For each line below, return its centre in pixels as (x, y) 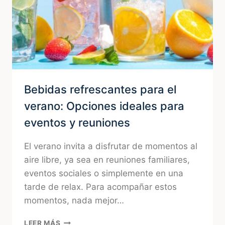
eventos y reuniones (77, 123)
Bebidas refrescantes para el (100, 89)
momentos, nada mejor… (74, 200)
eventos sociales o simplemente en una (104, 173)
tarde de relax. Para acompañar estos (100, 187)
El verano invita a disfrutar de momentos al (111, 146)
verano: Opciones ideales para (104, 106)
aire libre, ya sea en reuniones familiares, (107, 160)
